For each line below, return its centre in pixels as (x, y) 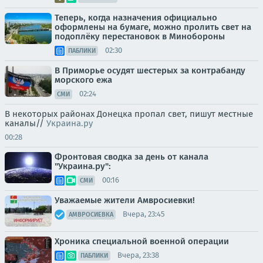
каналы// (26, 123)
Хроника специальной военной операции (142, 241)
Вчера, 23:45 (144, 214)
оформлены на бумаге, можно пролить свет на (153, 27)
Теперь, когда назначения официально (136, 17)
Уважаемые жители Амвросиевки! (125, 200)
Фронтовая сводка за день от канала (131, 156)
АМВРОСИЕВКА (91, 214)
